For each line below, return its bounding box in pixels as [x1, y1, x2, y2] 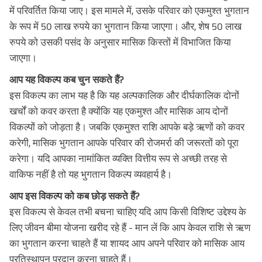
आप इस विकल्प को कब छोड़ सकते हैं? [9, 190, 139, 201]
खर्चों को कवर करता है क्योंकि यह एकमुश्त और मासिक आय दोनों [9, 105, 228, 116]
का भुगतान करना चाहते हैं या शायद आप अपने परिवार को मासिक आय [9, 237, 244, 249]
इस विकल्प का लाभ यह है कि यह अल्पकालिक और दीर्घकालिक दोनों [9, 89, 239, 101]
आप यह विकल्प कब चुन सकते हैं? [9, 74, 123, 85]
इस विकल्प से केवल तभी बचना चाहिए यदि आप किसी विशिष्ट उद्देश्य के [9, 206, 246, 217]
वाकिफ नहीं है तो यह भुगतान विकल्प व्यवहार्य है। [9, 168, 172, 180]
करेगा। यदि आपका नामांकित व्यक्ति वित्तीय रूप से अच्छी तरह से [9, 153, 227, 164]
